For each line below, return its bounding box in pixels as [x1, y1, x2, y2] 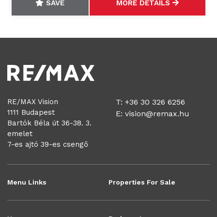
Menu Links [7, 178, 46, 186]
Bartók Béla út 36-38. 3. [7, 119, 92, 128]
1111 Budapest [7, 108, 55, 117]
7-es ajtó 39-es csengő [7, 140, 88, 149]
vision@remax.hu [125, 109, 189, 119]
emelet [7, 129, 32, 139]
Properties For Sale [108, 178, 175, 186]
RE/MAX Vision [7, 97, 58, 107]
